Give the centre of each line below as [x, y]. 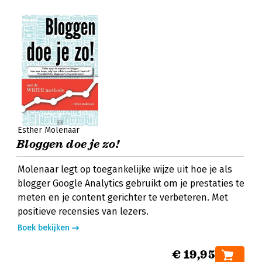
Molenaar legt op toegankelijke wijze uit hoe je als [125, 169]
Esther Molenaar [49, 130]
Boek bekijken [44, 228]
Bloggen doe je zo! [68, 144]
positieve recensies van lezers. [83, 211]
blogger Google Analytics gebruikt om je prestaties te [131, 183]
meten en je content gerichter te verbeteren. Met [123, 197]
